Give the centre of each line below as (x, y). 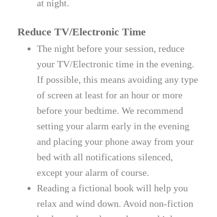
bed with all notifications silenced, (105, 157)
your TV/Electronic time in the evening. (116, 64)
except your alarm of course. (93, 172)
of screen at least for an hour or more (110, 95)
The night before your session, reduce (111, 48)
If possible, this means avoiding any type (118, 79)
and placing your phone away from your (116, 141)
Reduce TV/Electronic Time (82, 31)
